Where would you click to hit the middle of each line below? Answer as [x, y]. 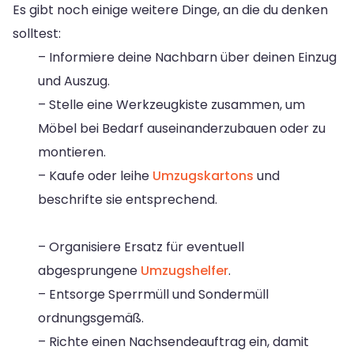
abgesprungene [89, 270]
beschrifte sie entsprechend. [128, 199]
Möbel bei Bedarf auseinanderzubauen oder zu [182, 128]
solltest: [37, 33]
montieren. [72, 152]
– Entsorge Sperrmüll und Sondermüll [153, 294]
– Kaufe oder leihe [95, 175]
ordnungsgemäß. [91, 318]
